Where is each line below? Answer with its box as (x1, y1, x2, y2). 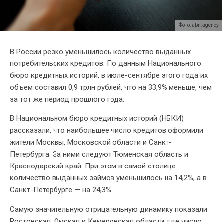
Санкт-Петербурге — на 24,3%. (10, 185, 112, 195)
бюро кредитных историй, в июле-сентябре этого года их (10, 71, 208, 80)
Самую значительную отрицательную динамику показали (10, 205, 207, 214)
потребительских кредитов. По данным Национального (10, 59, 201, 68)
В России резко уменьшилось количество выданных (10, 47, 191, 56)
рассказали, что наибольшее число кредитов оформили (10, 126, 203, 135)
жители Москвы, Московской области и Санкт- (10, 138, 172, 147)
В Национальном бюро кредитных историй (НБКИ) (10, 114, 184, 123)
